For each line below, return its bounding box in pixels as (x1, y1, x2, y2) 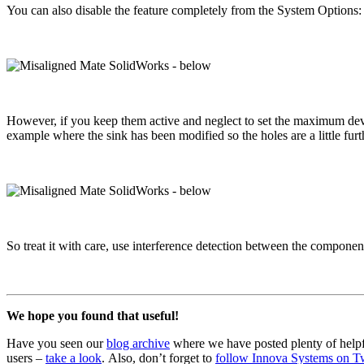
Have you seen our (6, 336, 106, 350)
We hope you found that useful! (6, 308, 179, 323)
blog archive (106, 336, 170, 350)
